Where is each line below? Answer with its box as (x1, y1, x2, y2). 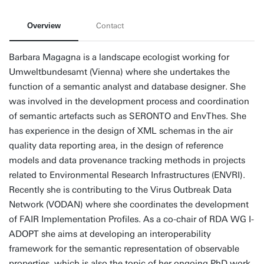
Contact (96, 21, 124, 30)
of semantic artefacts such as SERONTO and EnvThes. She (9, 111, 246, 121)
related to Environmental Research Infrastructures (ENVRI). (9, 170, 245, 180)
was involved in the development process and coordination (9, 96, 249, 107)
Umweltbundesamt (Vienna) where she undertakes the (9, 67, 230, 77)
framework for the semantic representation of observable (9, 243, 239, 254)
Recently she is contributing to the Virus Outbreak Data (9, 184, 232, 195)
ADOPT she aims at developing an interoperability (9, 229, 211, 239)
